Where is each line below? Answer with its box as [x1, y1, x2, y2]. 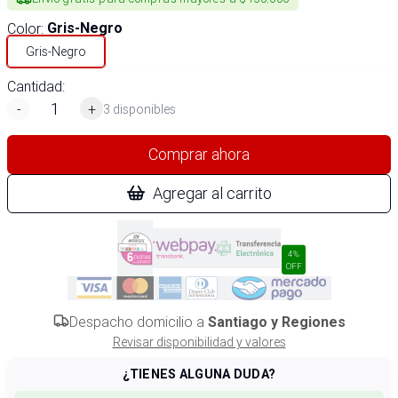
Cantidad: [7, 77, 65, 95]
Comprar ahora [148, 144, 250, 164]
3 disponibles [103, 100, 176, 117]
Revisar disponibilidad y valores [112, 334, 286, 350]
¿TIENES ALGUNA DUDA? [123, 367, 275, 382]
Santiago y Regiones [207, 314, 346, 330]
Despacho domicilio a [68, 313, 208, 330]
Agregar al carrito [153, 183, 272, 203]
